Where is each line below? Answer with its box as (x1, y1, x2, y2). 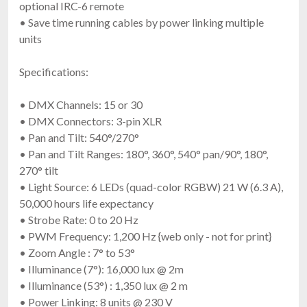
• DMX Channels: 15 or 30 (19, 97, 143, 111)
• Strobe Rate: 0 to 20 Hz (19, 212, 138, 226)
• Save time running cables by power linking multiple (19, 15, 264, 29)
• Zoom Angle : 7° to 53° (19, 245, 135, 259)
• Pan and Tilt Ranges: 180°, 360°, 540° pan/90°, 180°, (19, 147, 268, 160)
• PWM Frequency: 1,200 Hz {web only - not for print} (19, 229, 271, 243)
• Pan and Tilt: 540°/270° (19, 130, 139, 144)
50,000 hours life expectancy (19, 196, 153, 210)
